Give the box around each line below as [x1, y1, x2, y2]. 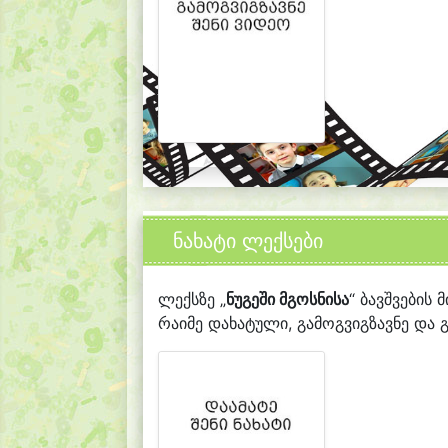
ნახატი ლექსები [173, 229, 323, 254]
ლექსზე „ [158, 289, 226, 310]
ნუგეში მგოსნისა [226, 289, 349, 310]
